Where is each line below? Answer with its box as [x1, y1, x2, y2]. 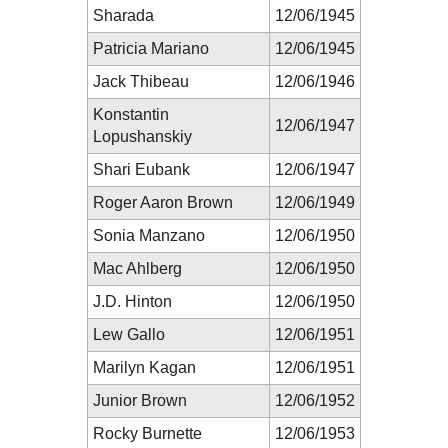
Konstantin [93, 105, 169, 123]
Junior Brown [93, 391, 187, 409]
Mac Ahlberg [93, 259, 182, 277]
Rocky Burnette [93, 424, 202, 442]
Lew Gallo [93, 325, 165, 343]
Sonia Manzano [93, 226, 205, 244]
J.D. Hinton [93, 292, 172, 310]
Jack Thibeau [93, 72, 189, 90]
